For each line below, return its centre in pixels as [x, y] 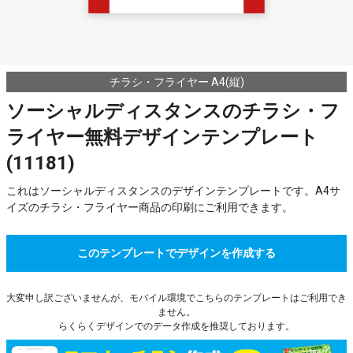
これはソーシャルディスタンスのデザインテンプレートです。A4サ [173, 191]
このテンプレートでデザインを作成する [176, 253]
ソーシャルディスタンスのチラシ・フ [173, 111]
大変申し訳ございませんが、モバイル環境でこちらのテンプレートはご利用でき [176, 298]
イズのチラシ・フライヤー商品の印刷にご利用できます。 [150, 207]
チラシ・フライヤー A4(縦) [176, 82]
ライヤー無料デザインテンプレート [162, 137]
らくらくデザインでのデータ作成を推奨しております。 [176, 326]
